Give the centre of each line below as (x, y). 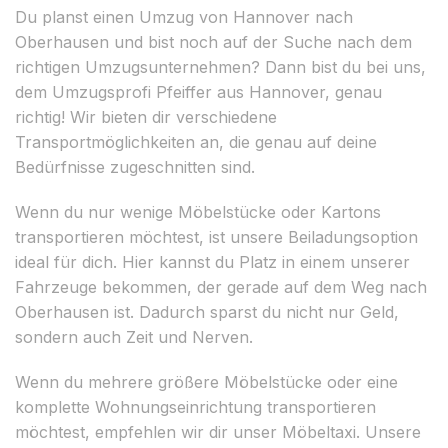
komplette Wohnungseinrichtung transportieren (195, 406)
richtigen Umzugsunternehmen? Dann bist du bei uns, (220, 66)
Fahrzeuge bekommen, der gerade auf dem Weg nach (221, 286)
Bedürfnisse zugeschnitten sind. (135, 166)
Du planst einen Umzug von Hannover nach (184, 16)
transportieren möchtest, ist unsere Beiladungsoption (216, 236)
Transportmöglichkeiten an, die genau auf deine (196, 141)
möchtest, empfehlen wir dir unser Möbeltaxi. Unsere (218, 431)
